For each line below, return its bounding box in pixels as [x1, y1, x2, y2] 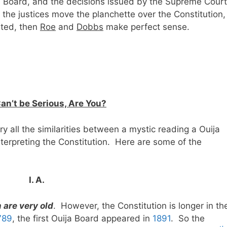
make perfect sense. [103, 21, 190, 32]
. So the [171, 213, 205, 223]
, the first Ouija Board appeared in [12, 213, 153, 223]
